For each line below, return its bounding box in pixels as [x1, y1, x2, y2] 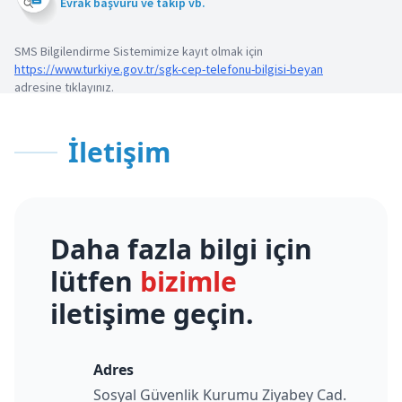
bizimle [140, 263, 237, 301]
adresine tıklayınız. [14, 78, 114, 95]
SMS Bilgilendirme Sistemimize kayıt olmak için [14, 42, 263, 59]
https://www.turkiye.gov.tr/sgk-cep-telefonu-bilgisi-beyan [14, 60, 323, 77]
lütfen [50, 263, 140, 301]
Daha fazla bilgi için [50, 231, 312, 268]
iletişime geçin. [50, 295, 254, 333]
